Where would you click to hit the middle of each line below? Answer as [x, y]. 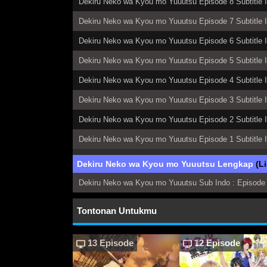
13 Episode [109, 243]
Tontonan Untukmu [117, 211]
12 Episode [216, 243]
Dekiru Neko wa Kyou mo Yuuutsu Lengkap [166, 164]
